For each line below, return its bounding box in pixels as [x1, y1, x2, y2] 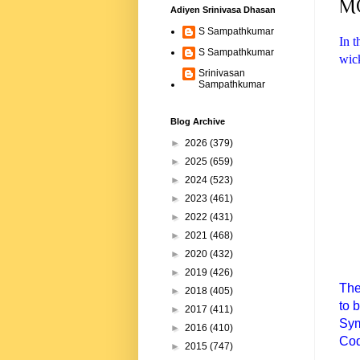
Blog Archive [170, 117, 225, 127]
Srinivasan [198, 67, 245, 80]
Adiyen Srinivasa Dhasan [170, 5, 276, 15]
